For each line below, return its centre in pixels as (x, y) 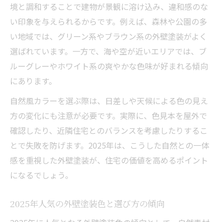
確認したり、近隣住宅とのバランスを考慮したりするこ (109, 130)
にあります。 (33, 81)
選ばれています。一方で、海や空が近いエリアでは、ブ (108, 51)
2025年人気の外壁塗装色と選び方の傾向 (87, 203)
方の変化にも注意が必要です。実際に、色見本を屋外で (109, 115)
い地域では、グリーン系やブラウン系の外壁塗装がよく (109, 36)
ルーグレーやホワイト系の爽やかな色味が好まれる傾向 (109, 66)
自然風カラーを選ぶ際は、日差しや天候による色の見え (109, 100)
